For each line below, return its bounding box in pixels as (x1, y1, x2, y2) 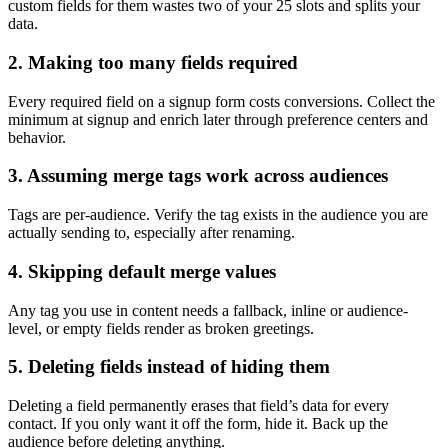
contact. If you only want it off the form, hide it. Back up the (8, 415, 388, 433)
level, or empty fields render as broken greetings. (8, 319, 314, 337)
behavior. (8, 128, 66, 146)
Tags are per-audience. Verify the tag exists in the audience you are (8, 206, 428, 224)
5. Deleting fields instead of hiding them (8, 356, 330, 378)
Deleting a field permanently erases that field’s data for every (8, 397, 389, 415)
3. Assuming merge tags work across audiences (8, 165, 388, 187)
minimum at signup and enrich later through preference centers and (8, 110, 428, 128)
